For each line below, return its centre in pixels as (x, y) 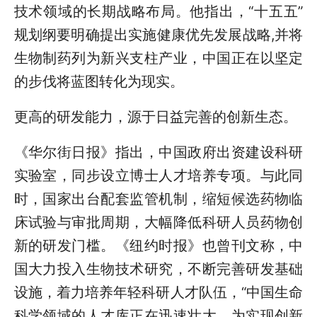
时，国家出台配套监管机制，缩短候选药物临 (158, 199)
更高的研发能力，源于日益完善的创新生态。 (155, 116)
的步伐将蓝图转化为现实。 (99, 81)
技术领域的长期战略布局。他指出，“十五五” (158, 11)
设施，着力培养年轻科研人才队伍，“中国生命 (158, 293)
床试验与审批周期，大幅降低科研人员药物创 (158, 223)
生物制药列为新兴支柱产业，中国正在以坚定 (158, 58)
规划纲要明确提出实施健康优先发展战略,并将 (158, 34)
